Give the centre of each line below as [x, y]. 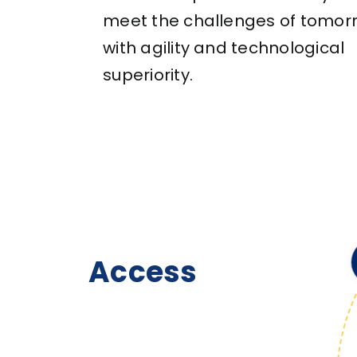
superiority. [148, 75]
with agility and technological [224, 47]
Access [234, 272]
